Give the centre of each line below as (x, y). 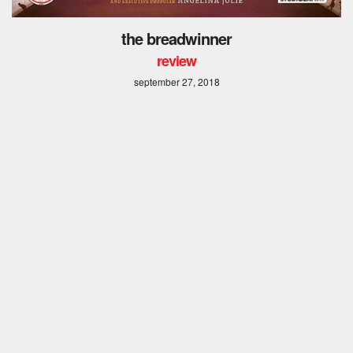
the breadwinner (176, 38)
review (176, 60)
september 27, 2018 (176, 81)
